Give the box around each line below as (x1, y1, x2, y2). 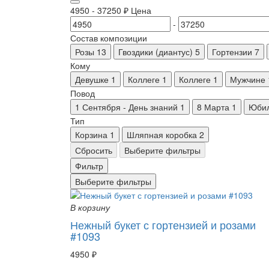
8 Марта (197, 100, 229, 113)
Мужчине (230, 73, 265, 85)
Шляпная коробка (127, 128, 197, 141)
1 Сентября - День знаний (75, 100, 178, 113)
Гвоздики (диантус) (118, 45, 193, 58)
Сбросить (75, 144, 112, 156)
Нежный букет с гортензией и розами (70, 216, 256, 232)
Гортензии (212, 45, 252, 58)
